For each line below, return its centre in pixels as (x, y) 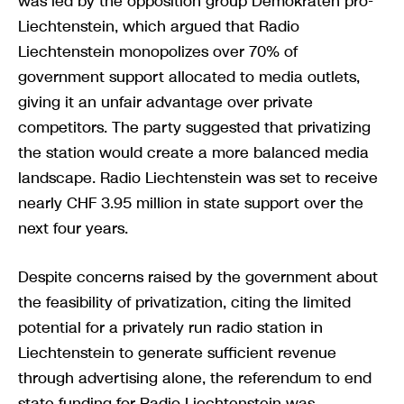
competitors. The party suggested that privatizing (194, 127)
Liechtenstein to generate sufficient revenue (177, 352)
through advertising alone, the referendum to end (195, 377)
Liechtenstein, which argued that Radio (159, 26)
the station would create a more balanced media (193, 152)
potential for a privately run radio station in (170, 327)
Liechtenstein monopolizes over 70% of (158, 51)
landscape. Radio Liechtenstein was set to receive (198, 177)
